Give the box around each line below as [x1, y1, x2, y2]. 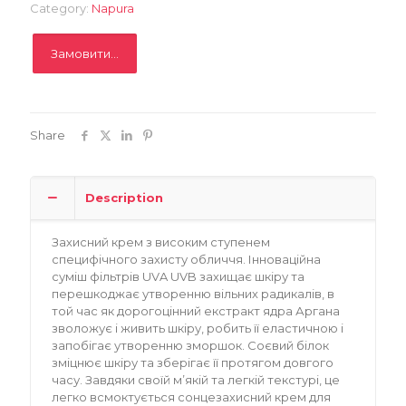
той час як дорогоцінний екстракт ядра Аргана [52, 303, 341, 318]
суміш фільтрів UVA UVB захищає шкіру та [52, 268, 305, 284]
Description [85, 189, 163, 205]
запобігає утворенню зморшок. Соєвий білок [52, 337, 330, 353]
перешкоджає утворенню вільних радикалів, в [52, 285, 335, 301]
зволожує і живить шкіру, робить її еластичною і [52, 320, 344, 335]
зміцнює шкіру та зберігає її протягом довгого [52, 354, 334, 370]
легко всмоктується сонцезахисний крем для [52, 389, 332, 404]
